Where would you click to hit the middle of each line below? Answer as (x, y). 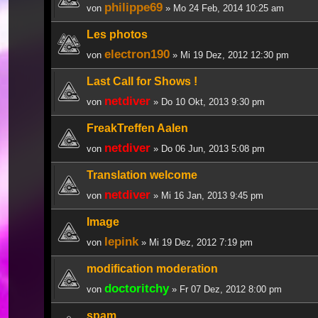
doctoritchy (137, 288)
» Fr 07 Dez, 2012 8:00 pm (225, 289)
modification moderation (152, 268)
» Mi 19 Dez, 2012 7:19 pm (196, 242)
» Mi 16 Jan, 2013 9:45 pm (207, 195)
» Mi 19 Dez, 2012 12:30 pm (229, 55)
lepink (121, 241)
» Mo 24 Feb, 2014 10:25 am (223, 8)
